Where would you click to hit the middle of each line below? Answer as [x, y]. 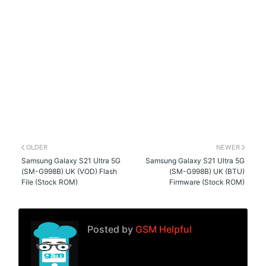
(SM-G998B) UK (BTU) [207, 171]
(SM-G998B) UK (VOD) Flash [69, 171]
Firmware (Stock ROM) [207, 182]
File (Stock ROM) [50, 182]
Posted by [110, 229]
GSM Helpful [163, 229]
